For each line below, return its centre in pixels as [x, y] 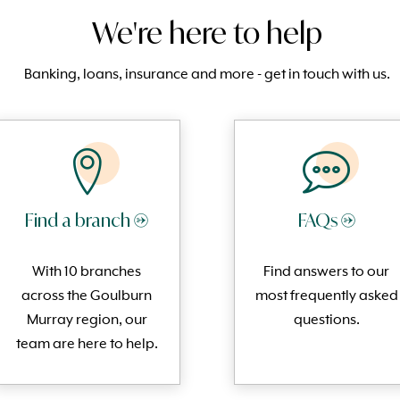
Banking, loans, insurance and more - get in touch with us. [207, 75]
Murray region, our [87, 320]
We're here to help [207, 33]
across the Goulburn [87, 296]
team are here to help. [87, 344]
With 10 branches [87, 272]
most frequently [307, 296]
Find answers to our [327, 272]
